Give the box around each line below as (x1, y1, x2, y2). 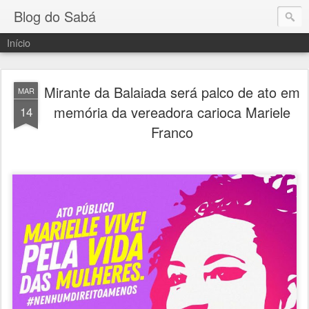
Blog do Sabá (14, 6, 96, 26)
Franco (150, 122, 193, 142)
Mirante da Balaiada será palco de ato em (43, 82, 300, 102)
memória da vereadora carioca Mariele (53, 102, 290, 122)
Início (7, 35, 30, 50)
